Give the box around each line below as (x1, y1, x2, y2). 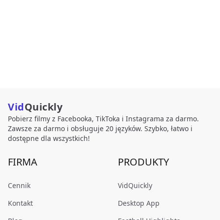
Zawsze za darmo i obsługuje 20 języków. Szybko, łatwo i (8, 124, 192, 133)
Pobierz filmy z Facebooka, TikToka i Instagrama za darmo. (8, 114, 199, 123)
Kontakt (8, 198, 33, 208)
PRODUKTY (118, 155, 169, 168)
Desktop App (118, 198, 160, 208)
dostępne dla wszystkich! (8, 134, 90, 143)
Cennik (8, 181, 30, 190)
